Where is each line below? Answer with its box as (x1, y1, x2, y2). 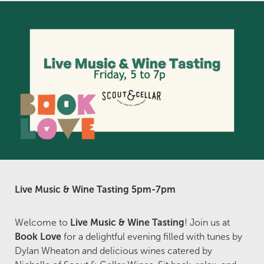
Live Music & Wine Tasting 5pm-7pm (15, 184, 176, 194)
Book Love (15, 231, 61, 242)
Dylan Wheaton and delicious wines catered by (15, 245, 212, 256)
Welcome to (15, 217, 70, 227)
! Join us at (184, 217, 230, 227)
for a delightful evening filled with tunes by (61, 231, 242, 242)
